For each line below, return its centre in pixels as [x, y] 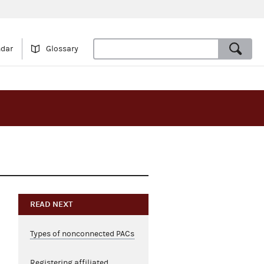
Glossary [62, 49]
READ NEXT [51, 204]
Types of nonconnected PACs [82, 234]
